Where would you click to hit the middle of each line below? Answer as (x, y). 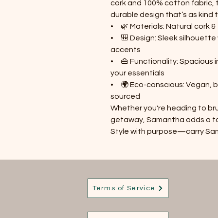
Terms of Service (124, 188)
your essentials (137, 73)
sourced (125, 96)
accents (126, 49)
